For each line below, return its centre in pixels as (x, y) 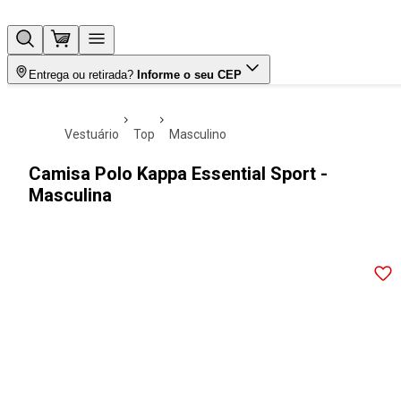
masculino (203, 134)
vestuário (96, 134)
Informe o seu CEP (189, 75)
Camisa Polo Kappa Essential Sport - (178, 174)
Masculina (70, 195)
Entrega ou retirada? (81, 75)
